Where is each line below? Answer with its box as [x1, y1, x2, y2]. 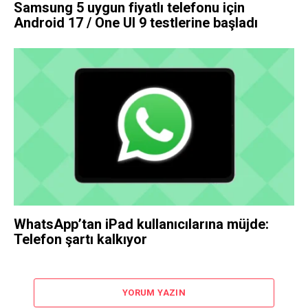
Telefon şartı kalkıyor [14, 231, 147, 248]
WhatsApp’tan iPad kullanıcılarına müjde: [14, 216, 269, 233]
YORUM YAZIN [122, 287, 186, 298]
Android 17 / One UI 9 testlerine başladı [14, 14, 258, 31]
